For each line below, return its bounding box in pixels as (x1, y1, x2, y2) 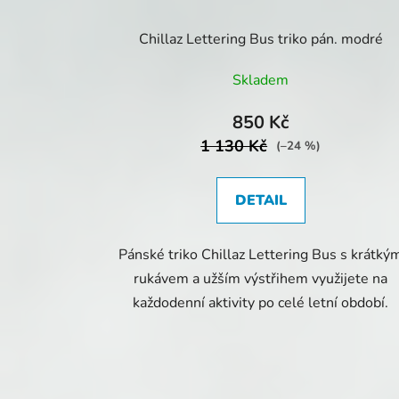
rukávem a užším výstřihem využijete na (134, 268, 388, 289)
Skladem (232, 69, 289, 90)
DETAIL (234, 190, 287, 210)
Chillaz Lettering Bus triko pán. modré (138, 28, 383, 49)
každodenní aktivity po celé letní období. (133, 292, 389, 313)
